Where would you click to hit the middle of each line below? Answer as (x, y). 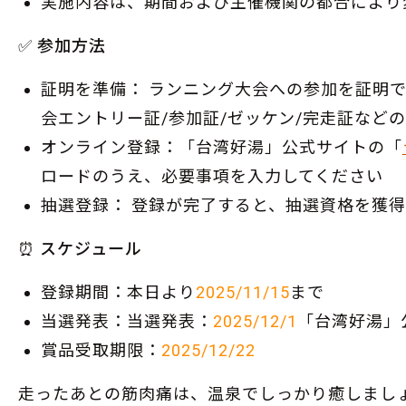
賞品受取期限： (101, 350)
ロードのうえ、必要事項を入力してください (212, 176)
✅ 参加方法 (62, 46)
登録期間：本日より (118, 292)
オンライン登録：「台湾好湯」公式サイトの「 (222, 147)
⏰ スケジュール (80, 249)
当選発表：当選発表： (127, 321)
